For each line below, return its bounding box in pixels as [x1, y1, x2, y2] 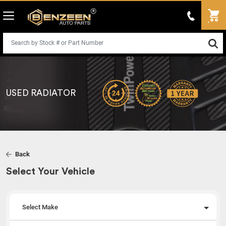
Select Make [22, 203, 58, 211]
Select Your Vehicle [6, 166, 95, 177]
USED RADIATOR [6, 89, 76, 97]
